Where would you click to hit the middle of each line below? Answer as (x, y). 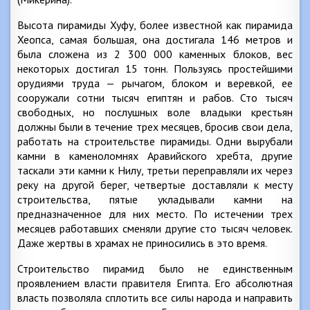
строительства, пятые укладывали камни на (155, 199)
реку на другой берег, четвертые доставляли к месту (155, 185)
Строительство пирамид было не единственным (155, 268)
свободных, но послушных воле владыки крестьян (155, 112)
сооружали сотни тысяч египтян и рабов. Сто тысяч (155, 98)
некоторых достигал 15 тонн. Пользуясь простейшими (155, 69)
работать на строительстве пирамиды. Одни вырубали (155, 141)
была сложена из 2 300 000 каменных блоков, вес (155, 54)
